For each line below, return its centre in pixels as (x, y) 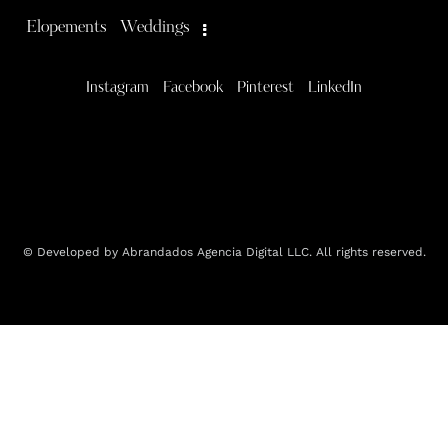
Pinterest (265, 89)
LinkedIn (335, 89)
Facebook (193, 89)
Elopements (67, 27)
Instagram (117, 89)
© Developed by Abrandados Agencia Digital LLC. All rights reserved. (224, 251)
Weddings (155, 27)
